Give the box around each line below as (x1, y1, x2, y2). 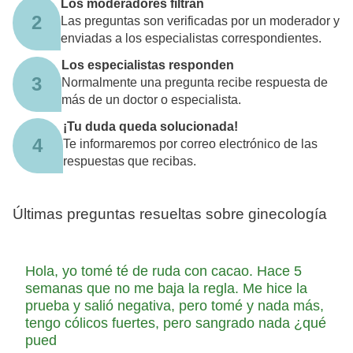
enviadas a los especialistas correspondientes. (61, 31, 321, 45)
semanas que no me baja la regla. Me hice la (25, 281, 307, 297)
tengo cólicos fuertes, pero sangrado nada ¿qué (25, 315, 326, 332)
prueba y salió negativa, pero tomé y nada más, (25, 298, 324, 314)
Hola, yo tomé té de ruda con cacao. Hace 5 (25, 263, 302, 280)
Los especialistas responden (61, 58, 234, 72)
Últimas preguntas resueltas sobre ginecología (13, 205, 327, 222)
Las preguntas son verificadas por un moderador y (61, 13, 340, 28)
